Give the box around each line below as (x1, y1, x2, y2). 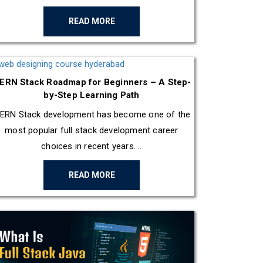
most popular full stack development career (5, 125, 178, 136)
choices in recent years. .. (41, 141, 142, 152)
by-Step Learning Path (43, 90, 140, 101)
